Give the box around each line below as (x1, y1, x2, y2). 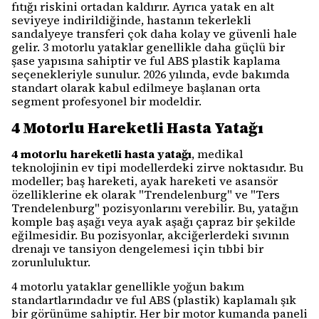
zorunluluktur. (11, 254, 90, 270)
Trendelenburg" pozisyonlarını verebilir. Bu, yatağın (11, 200, 298, 216)
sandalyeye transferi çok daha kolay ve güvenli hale (11, 26, 297, 41)
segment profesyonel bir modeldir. (11, 93, 202, 109)
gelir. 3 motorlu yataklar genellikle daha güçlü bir (11, 39, 285, 55)
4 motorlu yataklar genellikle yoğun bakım (11, 278, 244, 294)
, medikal (192, 146, 243, 162)
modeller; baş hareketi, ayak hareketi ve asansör (11, 173, 278, 189)
